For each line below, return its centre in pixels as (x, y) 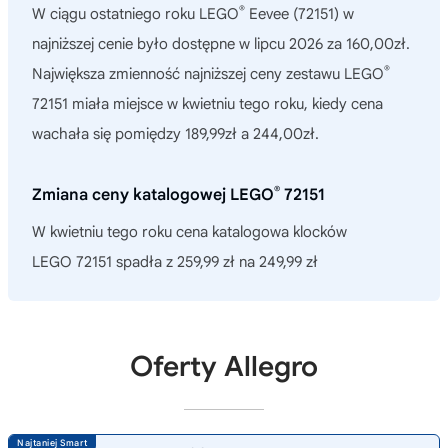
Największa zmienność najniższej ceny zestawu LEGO (208, 73)
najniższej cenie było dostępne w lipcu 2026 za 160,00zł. (221, 43)
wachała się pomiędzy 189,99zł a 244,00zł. (175, 133)
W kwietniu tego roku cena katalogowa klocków (189, 231)
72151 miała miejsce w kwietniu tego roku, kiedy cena (207, 103)
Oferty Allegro (224, 366)
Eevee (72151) (292, 13)
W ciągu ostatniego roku (115, 13)
